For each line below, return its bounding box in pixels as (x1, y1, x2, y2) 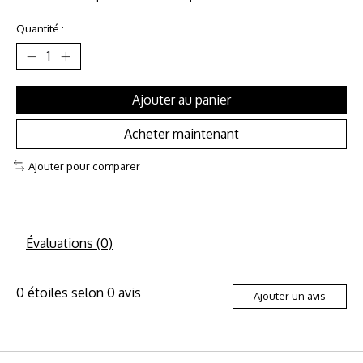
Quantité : (16, 21, 64, 36)
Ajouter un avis (254, 289, 326, 303)
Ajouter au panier (132, 92, 231, 109)
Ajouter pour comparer (28, 159, 140, 173)
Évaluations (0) (26, 234, 113, 251)
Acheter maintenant (124, 126, 239, 143)
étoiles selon (24, 284, 107, 301)
